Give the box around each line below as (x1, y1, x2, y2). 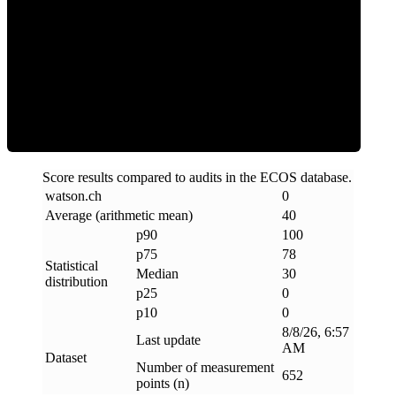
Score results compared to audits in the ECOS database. (42, 170, 352, 186)
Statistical (45, 258, 98, 274)
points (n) (136, 376, 189, 392)
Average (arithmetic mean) (45, 208, 193, 224)
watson (45, 188, 85, 204)
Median (136, 266, 179, 282)
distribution (45, 274, 108, 290)
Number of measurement (136, 360, 274, 376)
